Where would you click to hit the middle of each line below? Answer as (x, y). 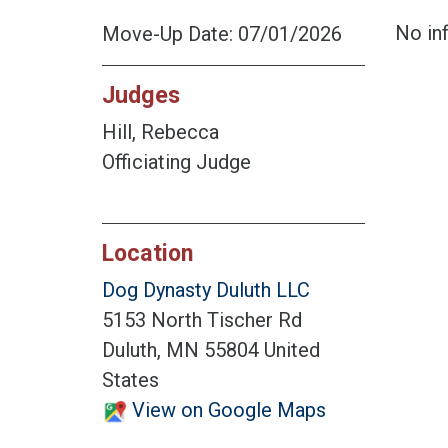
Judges (141, 95)
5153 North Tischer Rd (202, 320)
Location (147, 253)
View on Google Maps (226, 410)
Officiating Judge (176, 162)
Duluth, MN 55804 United (211, 350)
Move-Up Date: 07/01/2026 (222, 34)
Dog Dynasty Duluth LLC (206, 290)
